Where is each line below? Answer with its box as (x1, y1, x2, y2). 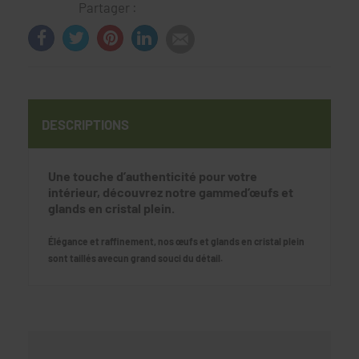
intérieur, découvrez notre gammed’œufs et (48, 184, 293, 200)
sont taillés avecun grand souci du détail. (48, 252, 223, 264)
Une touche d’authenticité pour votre (48, 167, 257, 184)
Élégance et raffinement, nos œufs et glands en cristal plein (48, 235, 305, 247)
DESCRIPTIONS (42, 115, 129, 132)
